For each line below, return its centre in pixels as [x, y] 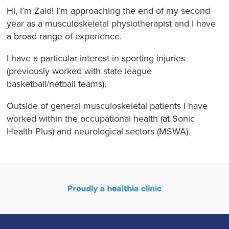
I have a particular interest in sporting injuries [96, 58]
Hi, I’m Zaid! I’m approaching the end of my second [109, 10]
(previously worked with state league [79, 71]
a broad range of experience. [64, 36]
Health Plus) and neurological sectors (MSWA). [100, 131]
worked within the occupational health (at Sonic [101, 118]
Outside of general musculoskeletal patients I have [107, 106]
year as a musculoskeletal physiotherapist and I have [111, 23]
